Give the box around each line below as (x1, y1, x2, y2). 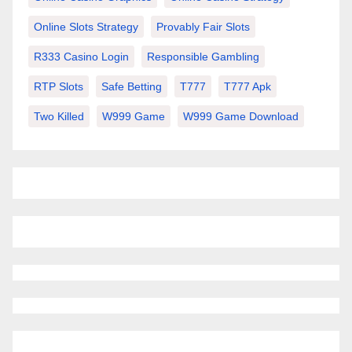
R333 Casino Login (34, 49, 129, 63)
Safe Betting (101, 79, 162, 93)
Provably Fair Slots (156, 20, 250, 33)
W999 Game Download (183, 109, 299, 123)
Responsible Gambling (147, 49, 259, 63)
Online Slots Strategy (34, 20, 138, 33)
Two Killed (34, 109, 84, 123)
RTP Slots (34, 79, 83, 93)
